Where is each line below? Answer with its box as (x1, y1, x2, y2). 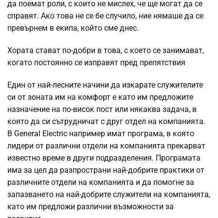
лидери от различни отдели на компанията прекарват (7, 141, 205, 151)
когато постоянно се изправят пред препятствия (7, 58, 185, 68)
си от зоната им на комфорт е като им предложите (7, 92, 193, 102)
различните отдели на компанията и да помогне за (7, 178, 194, 187)
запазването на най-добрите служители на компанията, (7, 190, 210, 200)
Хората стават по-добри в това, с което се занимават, (7, 46, 204, 55)
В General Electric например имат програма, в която (7, 129, 194, 139)
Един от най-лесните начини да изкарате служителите (7, 80, 203, 90)
